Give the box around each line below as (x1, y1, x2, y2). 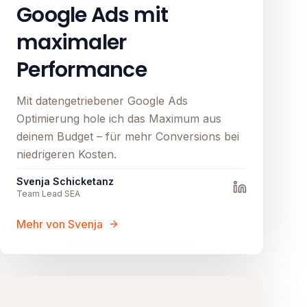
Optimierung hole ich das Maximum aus (16, 112, 221, 126)
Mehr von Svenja (16, 217, 103, 232)
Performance (16, 56, 147, 85)
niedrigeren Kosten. (16, 147, 116, 162)
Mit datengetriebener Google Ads (16, 94, 188, 108)
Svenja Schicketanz (16, 175, 114, 188)
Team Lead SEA (16, 188, 80, 199)
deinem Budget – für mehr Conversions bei (16, 130, 239, 144)
